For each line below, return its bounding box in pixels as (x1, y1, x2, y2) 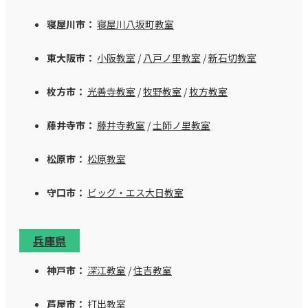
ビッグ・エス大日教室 (87, 185, 184, 199)
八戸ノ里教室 (143, 50, 201, 65)
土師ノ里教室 (153, 118, 210, 132)
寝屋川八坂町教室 (97, 16, 174, 31)
